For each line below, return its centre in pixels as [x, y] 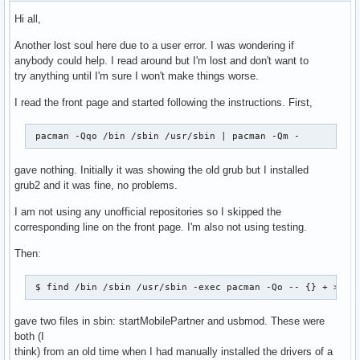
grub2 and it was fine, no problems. [96, 186]
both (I [29, 337]
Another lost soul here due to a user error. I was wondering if [154, 46]
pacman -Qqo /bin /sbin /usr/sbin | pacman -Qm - [165, 136]
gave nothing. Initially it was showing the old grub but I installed [162, 170]
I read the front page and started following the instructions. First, [164, 103]
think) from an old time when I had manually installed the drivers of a [174, 352]
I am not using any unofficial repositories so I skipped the [148, 212]
